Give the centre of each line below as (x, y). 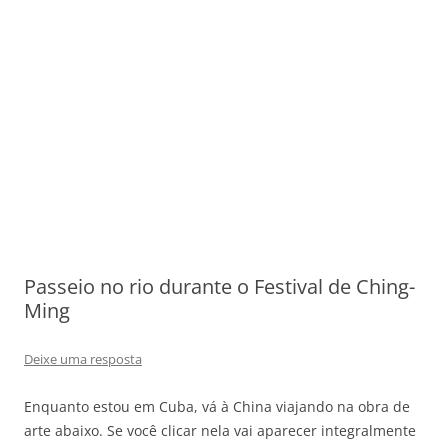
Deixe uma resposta (83, 358)
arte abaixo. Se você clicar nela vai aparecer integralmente (220, 430)
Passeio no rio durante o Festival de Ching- (219, 286)
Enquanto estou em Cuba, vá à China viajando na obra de (217, 406)
